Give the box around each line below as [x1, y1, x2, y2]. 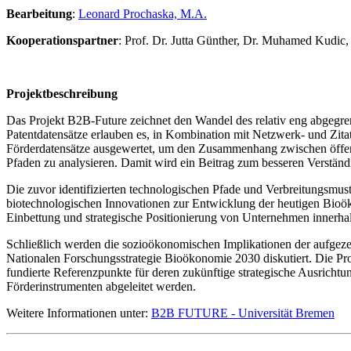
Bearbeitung [6, 6, 72, 20]
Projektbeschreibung [6, 86, 118, 100]
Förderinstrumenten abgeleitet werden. [6, 279, 196, 293]
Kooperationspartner [6, 33, 118, 47]
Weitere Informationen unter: [6, 306, 151, 320]
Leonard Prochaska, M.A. [78, 6, 207, 20]
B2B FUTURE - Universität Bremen [151, 306, 335, 320]
